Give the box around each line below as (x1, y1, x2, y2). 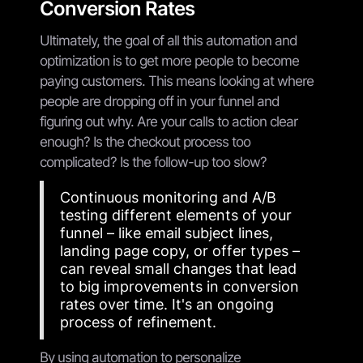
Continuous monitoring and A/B (60, 188, 276, 206)
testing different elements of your (60, 206, 292, 224)
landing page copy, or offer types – (60, 241, 300, 259)
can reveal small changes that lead (60, 259, 297, 277)
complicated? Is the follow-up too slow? (40, 153, 267, 170)
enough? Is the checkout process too (40, 133, 250, 150)
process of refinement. (60, 313, 216, 331)
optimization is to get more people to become (40, 52, 299, 69)
